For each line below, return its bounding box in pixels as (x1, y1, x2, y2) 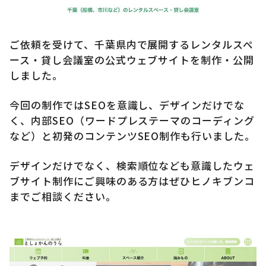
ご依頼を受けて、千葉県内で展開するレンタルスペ (9, 37, 254, 52)
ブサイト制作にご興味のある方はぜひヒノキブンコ (9, 173, 255, 189)
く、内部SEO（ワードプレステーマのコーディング (9, 113, 255, 128)
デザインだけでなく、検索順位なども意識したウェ (9, 158, 255, 173)
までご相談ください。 (9, 189, 116, 204)
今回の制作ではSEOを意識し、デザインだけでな (9, 97, 245, 113)
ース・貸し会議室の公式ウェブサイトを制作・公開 (9, 52, 255, 68)
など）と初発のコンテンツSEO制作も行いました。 (9, 128, 256, 144)
